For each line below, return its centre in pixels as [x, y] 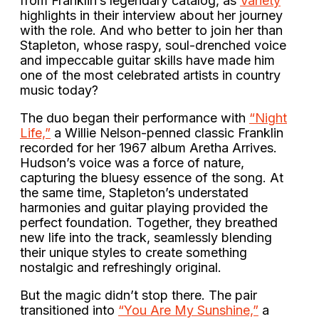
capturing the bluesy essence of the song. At [152, 177]
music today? [59, 90]
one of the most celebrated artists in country [150, 75]
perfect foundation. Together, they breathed [149, 222]
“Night [268, 117]
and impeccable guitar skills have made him [147, 60]
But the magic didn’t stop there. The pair [138, 295]
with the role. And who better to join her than [151, 30]
